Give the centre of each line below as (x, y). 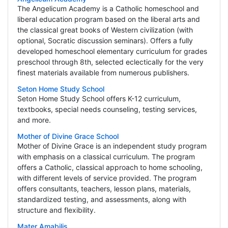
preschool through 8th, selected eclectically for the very (110, 62)
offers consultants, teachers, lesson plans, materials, (104, 189)
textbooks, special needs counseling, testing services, (107, 109)
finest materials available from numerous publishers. (103, 73)
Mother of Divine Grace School (68, 136)
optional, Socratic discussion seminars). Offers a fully (105, 41)
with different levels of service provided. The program (107, 178)
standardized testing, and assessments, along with (102, 199)
